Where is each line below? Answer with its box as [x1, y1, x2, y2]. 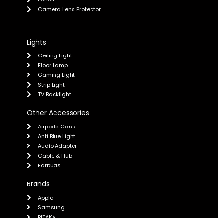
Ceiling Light [37, 52, 72, 60]
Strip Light [37, 81, 65, 89]
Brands [27, 179, 50, 189]
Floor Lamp [37, 61, 68, 70]
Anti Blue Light [37, 132, 75, 141]
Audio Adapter [37, 142, 77, 150]
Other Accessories [27, 108, 89, 118]
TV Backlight [37, 91, 71, 99]
